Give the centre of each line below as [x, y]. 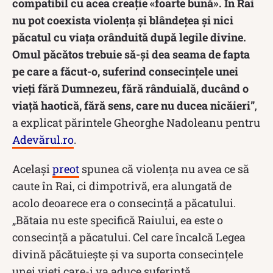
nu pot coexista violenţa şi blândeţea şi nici [123, 20]
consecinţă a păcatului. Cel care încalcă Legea [129, 237]
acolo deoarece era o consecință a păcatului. [124, 203]
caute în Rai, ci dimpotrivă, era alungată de [122, 186]
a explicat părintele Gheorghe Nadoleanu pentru [136, 122]
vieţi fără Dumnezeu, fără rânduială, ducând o [130, 88]
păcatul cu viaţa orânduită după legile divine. [129, 37]
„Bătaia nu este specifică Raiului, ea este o [118, 220]
